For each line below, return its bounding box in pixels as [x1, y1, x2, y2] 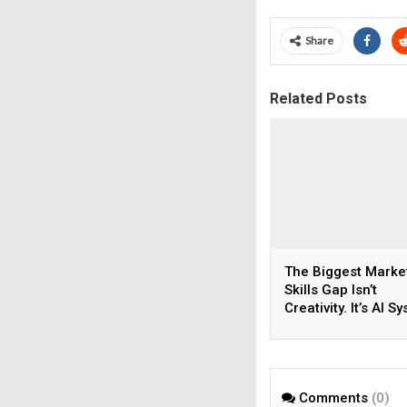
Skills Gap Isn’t [284, 281, 377, 298]
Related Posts [270, 90, 367, 107]
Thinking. [284, 317, 343, 334]
